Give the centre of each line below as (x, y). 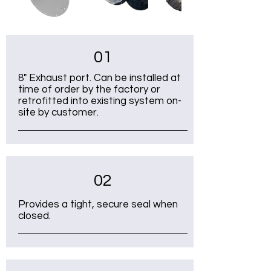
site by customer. (58, 113)
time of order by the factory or (89, 90)
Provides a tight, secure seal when (98, 204)
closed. (34, 216)
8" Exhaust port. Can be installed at (100, 78)
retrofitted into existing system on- (100, 101)
